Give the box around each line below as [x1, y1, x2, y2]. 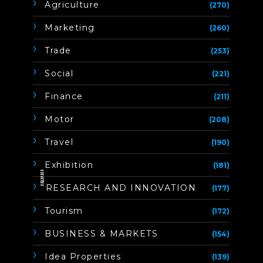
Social [45, 68, 74, 79]
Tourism [45, 205, 83, 217]
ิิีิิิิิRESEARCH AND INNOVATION [45, 183, 197, 194]
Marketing [45, 22, 95, 33]
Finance [45, 91, 83, 102]
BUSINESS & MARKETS [45, 228, 159, 240]
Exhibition [45, 160, 94, 171]
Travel [45, 137, 74, 148]
